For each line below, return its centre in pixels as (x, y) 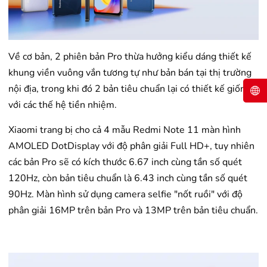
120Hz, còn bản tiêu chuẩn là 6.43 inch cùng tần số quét (128, 178)
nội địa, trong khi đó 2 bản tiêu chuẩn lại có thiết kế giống (130, 89)
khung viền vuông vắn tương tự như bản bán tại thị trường (130, 72)
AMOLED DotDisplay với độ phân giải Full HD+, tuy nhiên (131, 146)
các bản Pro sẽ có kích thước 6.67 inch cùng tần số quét (125, 162)
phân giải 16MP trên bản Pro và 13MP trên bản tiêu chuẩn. (133, 210)
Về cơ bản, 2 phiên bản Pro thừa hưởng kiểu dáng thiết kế (130, 56)
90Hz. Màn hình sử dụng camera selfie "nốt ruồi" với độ (125, 194)
